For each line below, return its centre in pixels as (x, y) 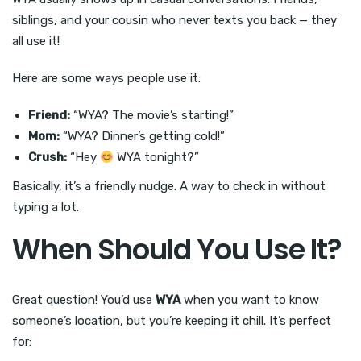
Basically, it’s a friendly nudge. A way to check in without (169, 187)
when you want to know (250, 300)
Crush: (48, 158)
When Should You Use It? (177, 250)
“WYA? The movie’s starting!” (152, 116)
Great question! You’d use (84, 300)
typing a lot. (46, 207)
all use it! (36, 41)
